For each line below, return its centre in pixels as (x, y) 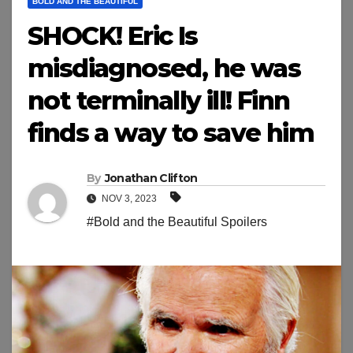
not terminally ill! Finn (159, 101)
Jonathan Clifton (151, 178)
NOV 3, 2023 (129, 199)
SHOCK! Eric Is (113, 36)
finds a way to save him (171, 133)
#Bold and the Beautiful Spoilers (177, 222)
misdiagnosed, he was (164, 69)
